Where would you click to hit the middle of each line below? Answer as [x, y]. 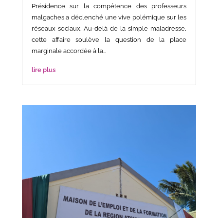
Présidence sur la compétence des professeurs [109, 6]
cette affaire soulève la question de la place [109, 40]
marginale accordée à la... [69, 51]
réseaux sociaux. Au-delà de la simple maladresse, [109, 29]
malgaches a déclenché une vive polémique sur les [109, 18]
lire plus [43, 70]
